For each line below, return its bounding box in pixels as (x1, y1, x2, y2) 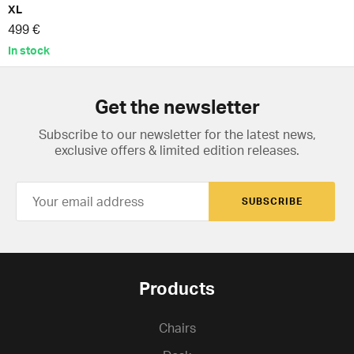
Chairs (158, 319, 196, 336)
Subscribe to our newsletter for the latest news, (38, 126, 316, 142)
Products (139, 276, 215, 299)
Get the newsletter (94, 94, 260, 119)
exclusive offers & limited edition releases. (55, 141, 299, 158)
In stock (8, 43, 50, 57)
